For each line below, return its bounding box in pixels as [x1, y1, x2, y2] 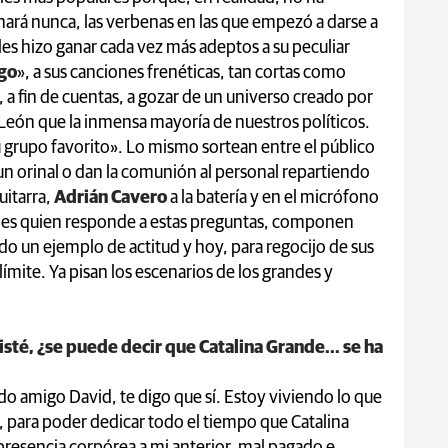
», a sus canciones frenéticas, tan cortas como [17, 63, 346, 82]
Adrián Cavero [51, 188, 170, 207]
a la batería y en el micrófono [170, 188, 379, 207]
